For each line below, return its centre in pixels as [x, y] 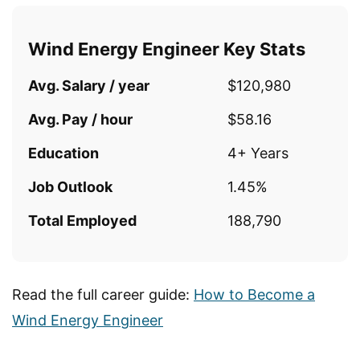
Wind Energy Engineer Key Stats [167, 49]
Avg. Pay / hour [80, 120]
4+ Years [258, 153]
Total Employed [82, 221]
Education [63, 153]
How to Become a [254, 295]
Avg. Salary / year [89, 86]
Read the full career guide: [103, 295]
